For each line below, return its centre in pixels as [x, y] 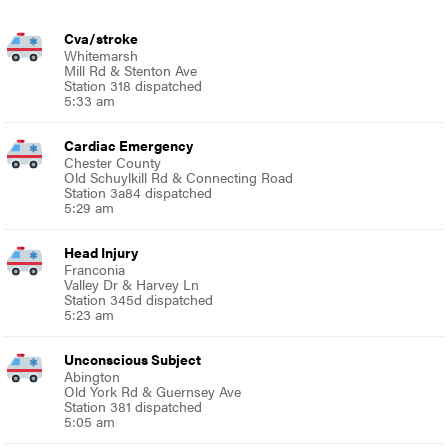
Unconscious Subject [133, 358]
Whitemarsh [101, 54]
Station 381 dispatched [133, 405]
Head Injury [101, 251]
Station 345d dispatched [139, 298]
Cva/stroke [101, 37]
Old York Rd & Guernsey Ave [153, 390]
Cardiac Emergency [129, 144]
